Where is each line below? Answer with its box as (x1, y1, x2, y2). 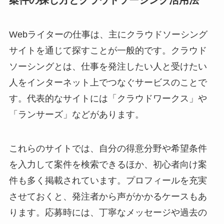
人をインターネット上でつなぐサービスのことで (8, 77, 207, 88)
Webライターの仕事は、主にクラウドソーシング (8, 29, 207, 40)
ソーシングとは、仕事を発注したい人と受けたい (8, 61, 207, 72)
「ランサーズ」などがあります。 (8, 109, 144, 120)
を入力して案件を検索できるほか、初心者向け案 (8, 159, 207, 169)
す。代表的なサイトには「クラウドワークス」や (8, 93, 207, 104)
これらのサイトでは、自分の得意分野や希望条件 (8, 143, 207, 153)
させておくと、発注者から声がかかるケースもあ (8, 191, 207, 201)
